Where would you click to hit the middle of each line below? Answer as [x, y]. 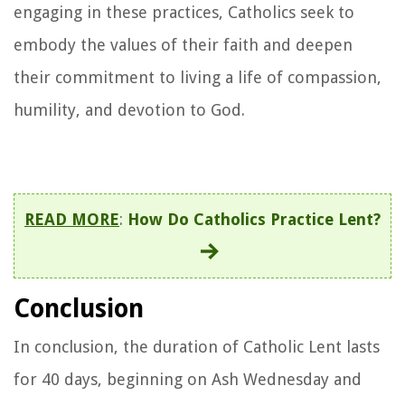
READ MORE [72, 219]
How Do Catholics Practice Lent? [254, 219]
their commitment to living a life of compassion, [198, 77]
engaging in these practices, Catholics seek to [184, 12]
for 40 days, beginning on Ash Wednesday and [188, 379]
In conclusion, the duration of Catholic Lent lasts [197, 346]
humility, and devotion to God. [129, 109]
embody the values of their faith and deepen [183, 44]
